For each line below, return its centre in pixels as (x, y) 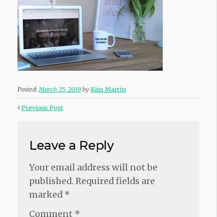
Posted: (27, 89)
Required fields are (115, 181)
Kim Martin (108, 89)
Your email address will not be (93, 168)
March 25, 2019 (60, 89)
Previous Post (42, 108)
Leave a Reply (71, 145)
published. (51, 181)
